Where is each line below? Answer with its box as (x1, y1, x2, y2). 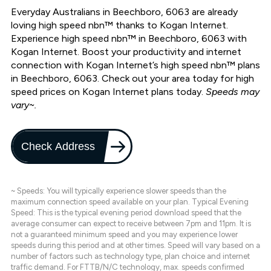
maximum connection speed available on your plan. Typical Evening (11, 197, 249, 207)
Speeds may (206, 86, 260, 98)
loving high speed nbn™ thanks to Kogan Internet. (11, 19, 228, 31)
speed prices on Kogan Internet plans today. (11, 86, 206, 98)
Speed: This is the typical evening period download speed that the (11, 208, 241, 218)
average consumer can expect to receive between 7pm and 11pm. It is (11, 219, 251, 229)
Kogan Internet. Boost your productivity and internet (11, 46, 241, 58)
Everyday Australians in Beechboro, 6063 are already (11, 6, 238, 18)
